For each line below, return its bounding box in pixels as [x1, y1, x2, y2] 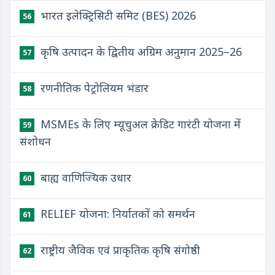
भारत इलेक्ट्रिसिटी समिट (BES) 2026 [37, 8, 196, 23]
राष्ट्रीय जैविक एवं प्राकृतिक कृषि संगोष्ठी [37, 242, 200, 257]
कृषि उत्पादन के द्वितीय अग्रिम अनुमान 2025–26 [37, 44, 242, 59]
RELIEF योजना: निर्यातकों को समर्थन [37, 206, 195, 221]
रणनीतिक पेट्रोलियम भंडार [37, 80, 149, 95]
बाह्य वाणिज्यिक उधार [37, 170, 131, 185]
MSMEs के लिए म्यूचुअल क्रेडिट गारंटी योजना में [37, 117, 241, 131]
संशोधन [20, 134, 51, 149]
